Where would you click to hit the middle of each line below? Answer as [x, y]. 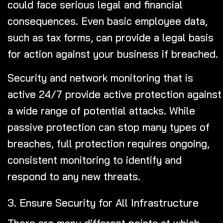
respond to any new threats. [74, 176]
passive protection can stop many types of [109, 127]
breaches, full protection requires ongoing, [109, 143]
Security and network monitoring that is [100, 77]
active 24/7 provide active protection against [114, 94]
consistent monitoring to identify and [95, 160]
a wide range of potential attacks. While [101, 110]
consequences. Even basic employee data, [108, 21]
